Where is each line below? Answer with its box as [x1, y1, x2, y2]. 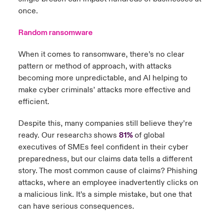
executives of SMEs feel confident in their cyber [18, 142, 188, 152]
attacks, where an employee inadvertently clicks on [18, 178, 198, 187]
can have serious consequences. [18, 201, 136, 211]
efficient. [18, 97, 53, 107]
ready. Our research [18, 130, 88, 140]
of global [132, 130, 165, 140]
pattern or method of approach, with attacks [18, 61, 172, 71]
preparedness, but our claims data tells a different [18, 154, 192, 164]
